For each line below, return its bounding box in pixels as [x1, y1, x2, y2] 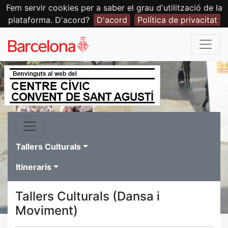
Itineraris [16, 162, 51, 172]
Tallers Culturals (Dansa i [15, 189, 160, 204]
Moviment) [15, 203, 78, 218]
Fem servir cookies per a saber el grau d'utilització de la [6, 3, 222, 13]
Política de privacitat [137, 15, 217, 25]
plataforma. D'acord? [8, 15, 90, 25]
